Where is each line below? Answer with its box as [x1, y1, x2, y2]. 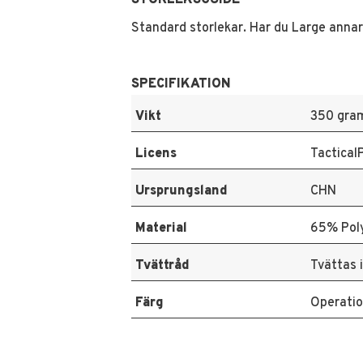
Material [135, 220, 187, 237]
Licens [135, 146, 177, 163]
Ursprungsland [135, 183, 228, 200]
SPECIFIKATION [131, 76, 231, 93]
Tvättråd [135, 258, 190, 275]
